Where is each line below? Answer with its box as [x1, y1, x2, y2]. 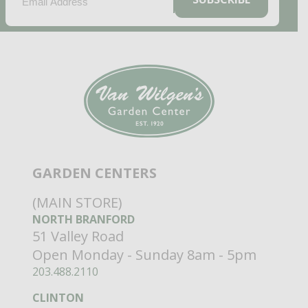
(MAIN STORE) [32, 192, 122, 212]
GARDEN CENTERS [32, 163, 157, 182]
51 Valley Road [32, 226, 124, 245]
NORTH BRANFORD [32, 211, 135, 227]
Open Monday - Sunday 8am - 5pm [32, 245, 256, 264]
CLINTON [32, 289, 84, 305]
